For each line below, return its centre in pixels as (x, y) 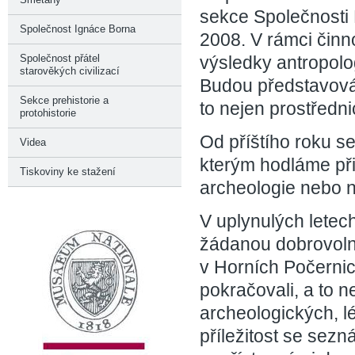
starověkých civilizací (70, 71)
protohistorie (48, 113)
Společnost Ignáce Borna (78, 29)
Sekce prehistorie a (64, 100)
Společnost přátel (60, 58)
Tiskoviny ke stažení (68, 172)
